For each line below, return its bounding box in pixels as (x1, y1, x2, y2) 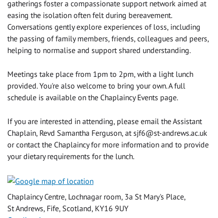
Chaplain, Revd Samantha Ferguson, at (7, 128, 133, 138)
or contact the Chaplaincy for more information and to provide (7, 140, 209, 150)
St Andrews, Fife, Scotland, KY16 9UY (7, 203, 128, 214)
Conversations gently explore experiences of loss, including (7, 22, 200, 32)
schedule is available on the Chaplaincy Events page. (7, 92, 178, 103)
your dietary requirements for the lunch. (7, 151, 134, 162)
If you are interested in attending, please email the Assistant (7, 116, 202, 127)
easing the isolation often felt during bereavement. (7, 10, 172, 20)
